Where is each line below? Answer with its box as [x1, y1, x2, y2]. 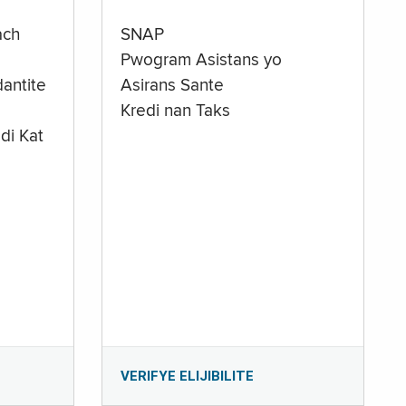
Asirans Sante [121, 78, 225, 95]
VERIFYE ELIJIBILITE [121, 368, 255, 385]
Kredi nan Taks [121, 103, 231, 121]
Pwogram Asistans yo [121, 53, 283, 70]
